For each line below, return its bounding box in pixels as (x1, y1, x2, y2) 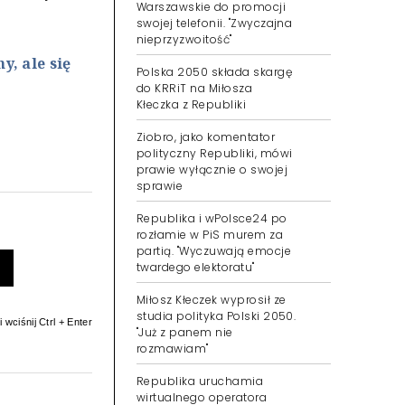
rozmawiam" (137, 341, 209, 356)
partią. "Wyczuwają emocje (137, 243, 291, 259)
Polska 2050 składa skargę (137, 64, 292, 80)
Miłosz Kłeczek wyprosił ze (137, 292, 287, 307)
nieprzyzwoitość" (137, 32, 232, 47)
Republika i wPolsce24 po (137, 211, 287, 226)
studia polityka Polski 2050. (137, 308, 297, 324)
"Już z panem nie (137, 325, 233, 340)
